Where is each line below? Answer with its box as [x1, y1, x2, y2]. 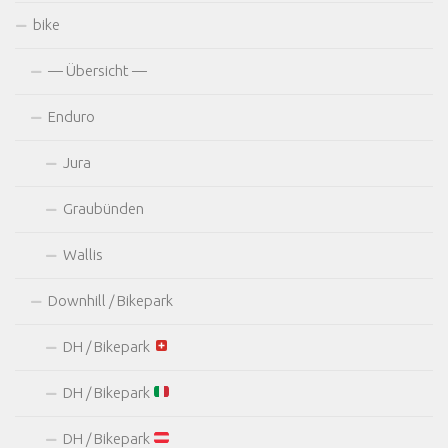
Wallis [63, 245, 103, 263]
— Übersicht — [48, 61, 147, 79]
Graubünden [63, 199, 144, 217]
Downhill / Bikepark [48, 291, 173, 309]
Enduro [48, 107, 95, 125]
